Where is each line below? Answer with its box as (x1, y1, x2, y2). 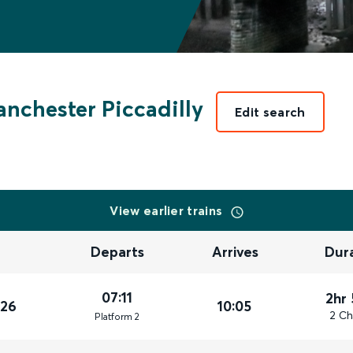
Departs (91, 243, 145, 262)
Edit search (235, 104, 306, 120)
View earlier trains (110, 203, 226, 218)
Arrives (212, 243, 259, 262)
